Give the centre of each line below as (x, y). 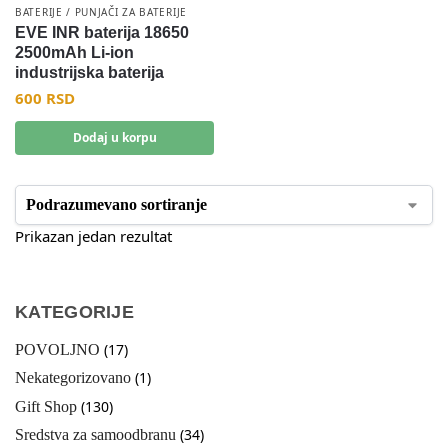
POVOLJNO (57, 349)
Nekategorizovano (73, 378)
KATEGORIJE (74, 311)
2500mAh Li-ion (74, 53)
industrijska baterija (89, 73)
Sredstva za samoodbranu (95, 435)
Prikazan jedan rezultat (93, 236)
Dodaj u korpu (114, 138)
